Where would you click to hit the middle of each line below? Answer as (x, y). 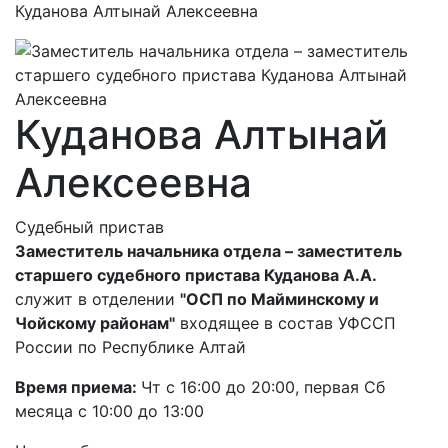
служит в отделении (97, 299)
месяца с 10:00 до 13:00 (109, 411)
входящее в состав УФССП (285, 323)
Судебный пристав (89, 227)
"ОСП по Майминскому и (279, 299)
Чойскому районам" (95, 323)
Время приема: (78, 387)
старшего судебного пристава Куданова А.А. (196, 275)
